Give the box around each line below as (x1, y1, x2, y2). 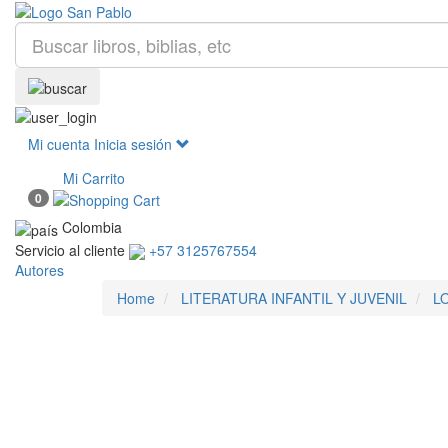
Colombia (62, 217, 122, 238)
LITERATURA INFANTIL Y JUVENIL (181, 288, 407, 308)
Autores (15, 260, 64, 280)
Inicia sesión (94, 134, 176, 154)
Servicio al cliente (15, 239, 125, 260)
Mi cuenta (28, 134, 90, 154)
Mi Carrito (63, 168, 125, 188)
